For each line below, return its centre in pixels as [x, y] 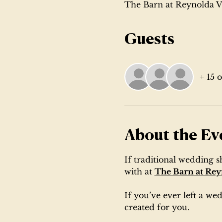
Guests [149, 40]
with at [139, 171]
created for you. [157, 207]
